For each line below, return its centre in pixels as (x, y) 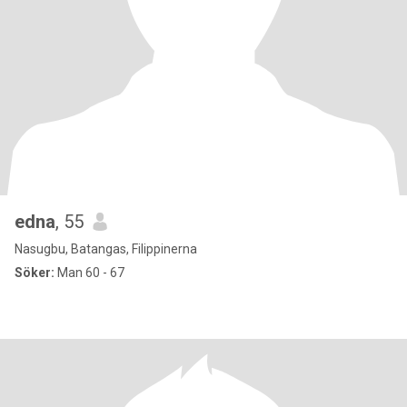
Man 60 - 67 (89, 273)
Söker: (35, 273)
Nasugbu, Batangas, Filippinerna (106, 249)
